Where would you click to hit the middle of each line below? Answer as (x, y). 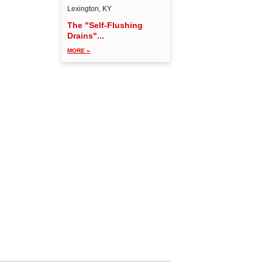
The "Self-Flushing (105, 25)
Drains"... (86, 35)
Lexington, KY (90, 8)
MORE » (79, 50)
